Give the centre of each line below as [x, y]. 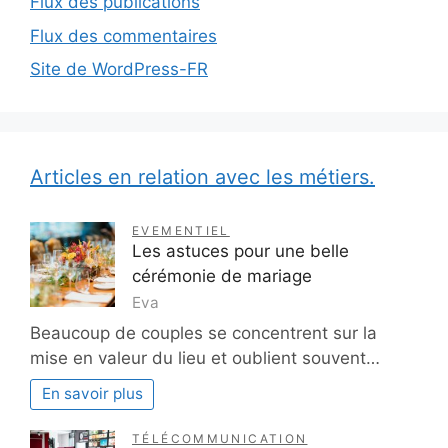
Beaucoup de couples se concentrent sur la [203, 332]
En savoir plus [92, 394]
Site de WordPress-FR [119, 69]
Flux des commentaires [123, 35]
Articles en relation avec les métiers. [202, 177]
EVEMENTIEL [181, 231]
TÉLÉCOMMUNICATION [220, 438]
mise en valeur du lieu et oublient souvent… [205, 357]
